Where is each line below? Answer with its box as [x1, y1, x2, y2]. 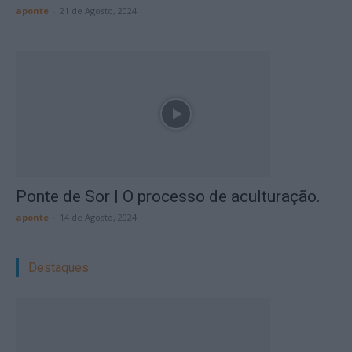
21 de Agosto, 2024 [60, 5, 137, 16]
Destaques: [28, 260, 91, 275]
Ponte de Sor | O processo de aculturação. [16, 187, 321, 206]
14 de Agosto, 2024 [60, 211, 137, 223]
